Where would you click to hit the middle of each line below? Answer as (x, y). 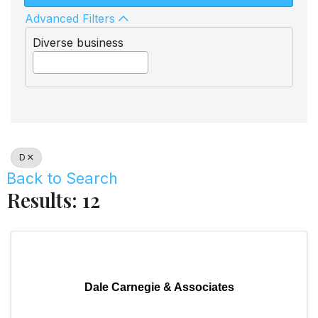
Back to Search (62, 178)
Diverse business (78, 42)
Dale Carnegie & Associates (159, 287)
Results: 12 (54, 199)
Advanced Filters (70, 18)
